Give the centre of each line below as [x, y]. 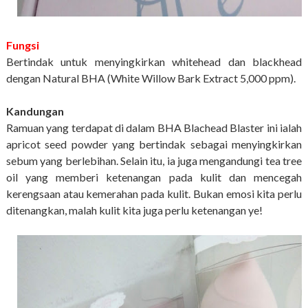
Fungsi [22, 45]
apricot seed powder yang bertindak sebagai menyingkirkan [154, 144]
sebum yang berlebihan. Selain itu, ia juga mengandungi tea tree [154, 161]
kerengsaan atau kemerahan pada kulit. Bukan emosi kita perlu [154, 194]
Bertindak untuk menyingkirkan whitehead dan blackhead [154, 62]
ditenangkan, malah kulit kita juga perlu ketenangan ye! [135, 210]
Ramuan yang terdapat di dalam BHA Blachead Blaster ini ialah [154, 128]
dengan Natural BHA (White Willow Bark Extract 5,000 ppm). [152, 78]
